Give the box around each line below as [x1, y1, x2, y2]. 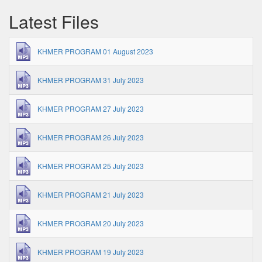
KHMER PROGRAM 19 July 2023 [37, 247, 144, 257]
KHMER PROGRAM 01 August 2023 [37, 46, 153, 56]
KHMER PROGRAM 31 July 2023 [37, 75, 144, 85]
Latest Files [9, 9, 99, 34]
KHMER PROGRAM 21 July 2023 [37, 189, 144, 199]
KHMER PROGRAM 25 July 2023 [37, 161, 144, 171]
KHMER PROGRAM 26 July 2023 [37, 132, 144, 142]
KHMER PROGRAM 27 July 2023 [37, 104, 144, 113]
